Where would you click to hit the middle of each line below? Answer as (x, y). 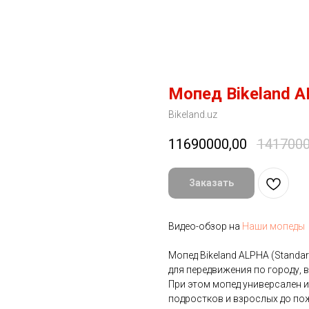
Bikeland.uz (193, 114)
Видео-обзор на (205, 227)
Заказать (211, 183)
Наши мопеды (273, 227)
